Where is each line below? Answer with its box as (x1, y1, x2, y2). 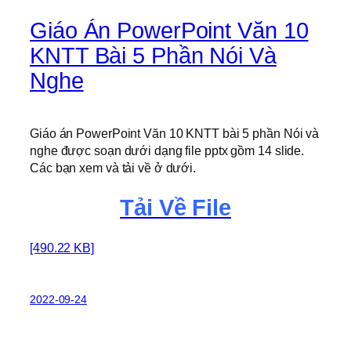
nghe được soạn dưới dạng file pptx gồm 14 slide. (30, 143, 305, 158)
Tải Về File (120, 194, 231, 220)
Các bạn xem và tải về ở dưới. (30, 161, 197, 175)
